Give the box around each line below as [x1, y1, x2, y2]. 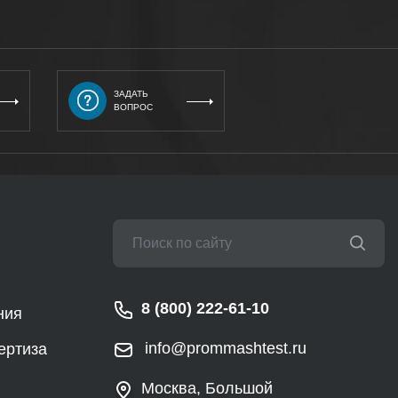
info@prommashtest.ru [145, 338, 306, 357]
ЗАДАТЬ [114, 89, 149, 99]
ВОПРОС [114, 102, 154, 113]
